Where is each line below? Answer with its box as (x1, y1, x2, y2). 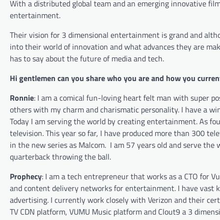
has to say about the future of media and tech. (10, 52, 164, 64)
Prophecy (10, 170, 42, 182)
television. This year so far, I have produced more (10, 127, 174, 139)
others (10, 103, 31, 115)
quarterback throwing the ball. (10, 150, 111, 163)
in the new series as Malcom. (10, 138, 106, 151)
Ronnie (10, 91, 34, 104)
